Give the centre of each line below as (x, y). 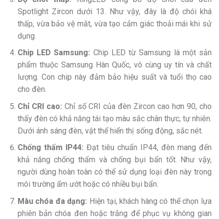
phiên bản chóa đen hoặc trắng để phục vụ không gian (114, 213)
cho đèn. (32, 89)
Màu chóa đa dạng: (52, 201)
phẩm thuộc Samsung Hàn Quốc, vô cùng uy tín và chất (114, 65)
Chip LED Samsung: (54, 53)
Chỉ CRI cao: (40, 106)
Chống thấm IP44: (50, 148)
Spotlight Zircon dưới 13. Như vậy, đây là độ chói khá (114, 11)
